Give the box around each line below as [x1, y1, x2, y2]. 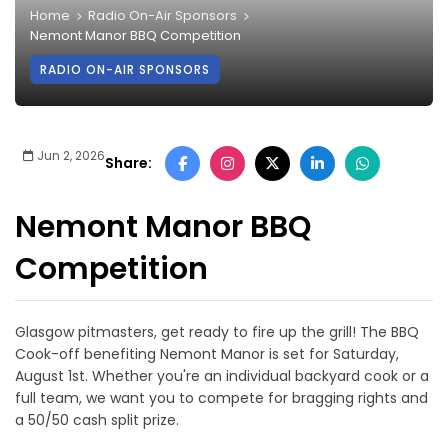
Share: [105, 153, 152, 174]
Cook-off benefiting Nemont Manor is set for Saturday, [15, 343, 399, 364]
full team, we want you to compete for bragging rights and [15, 387, 428, 408]
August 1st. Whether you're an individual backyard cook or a [15, 365, 429, 386]
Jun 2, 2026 [34, 146, 105, 164]
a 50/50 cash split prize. [15, 409, 179, 430]
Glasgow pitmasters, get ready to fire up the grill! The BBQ [15, 321, 419, 342]
